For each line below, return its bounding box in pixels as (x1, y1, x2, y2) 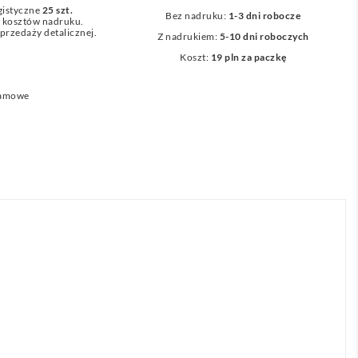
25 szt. (42, 3, 74, 16)
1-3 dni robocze (228, 9, 301, 22)
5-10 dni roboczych (219, 30, 309, 42)
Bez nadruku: (165, 9, 229, 22)
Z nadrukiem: (157, 30, 220, 42)
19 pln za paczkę (210, 50, 287, 63)
